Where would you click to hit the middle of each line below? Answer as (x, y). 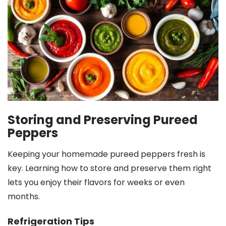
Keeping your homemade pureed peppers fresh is (106, 154)
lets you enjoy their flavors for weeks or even (96, 182)
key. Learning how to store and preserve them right (109, 168)
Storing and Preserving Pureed (103, 120)
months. (24, 196)
